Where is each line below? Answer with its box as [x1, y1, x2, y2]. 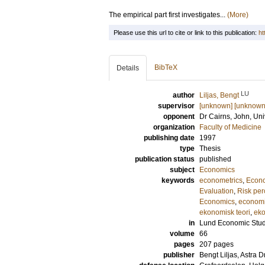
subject [170, 166, 195, 174]
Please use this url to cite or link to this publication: [114, 29, 258, 36]
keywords [161, 176, 195, 185]
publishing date [144, 134, 195, 142]
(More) [227, 11, 248, 19]
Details [117, 64, 139, 72]
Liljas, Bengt [199, 91, 239, 99]
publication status [135, 155, 195, 163]
